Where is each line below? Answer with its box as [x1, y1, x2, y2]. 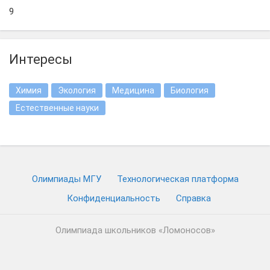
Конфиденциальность [67, 193, 160, 204]
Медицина [112, 86, 154, 95]
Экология [58, 86, 96, 95]
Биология [171, 86, 209, 95]
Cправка [176, 193, 211, 204]
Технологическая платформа [116, 174, 239, 184]
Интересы [9, 52, 72, 67]
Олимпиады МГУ [31, 174, 101, 184]
